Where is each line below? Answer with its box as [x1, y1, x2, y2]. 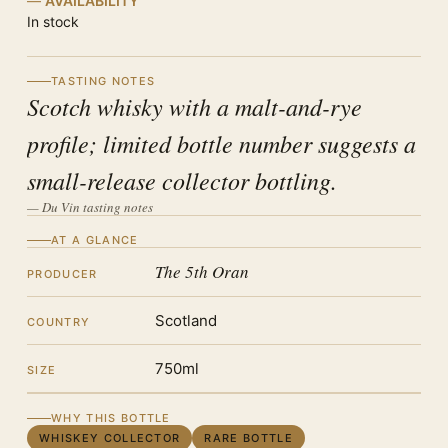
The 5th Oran [155, 260, 249, 283]
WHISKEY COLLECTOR [39, 431, 181, 445]
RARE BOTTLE [204, 431, 293, 445]
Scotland [155, 311, 217, 330]
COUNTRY [27, 315, 91, 329]
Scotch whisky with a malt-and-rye [27, 90, 362, 122]
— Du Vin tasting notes [27, 198, 153, 216]
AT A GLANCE [51, 233, 139, 247]
